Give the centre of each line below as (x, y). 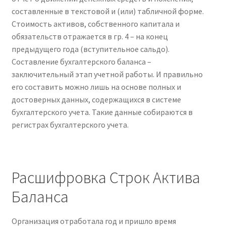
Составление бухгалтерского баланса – (81, 61)
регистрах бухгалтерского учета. (70, 124)
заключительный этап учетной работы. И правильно (107, 74)
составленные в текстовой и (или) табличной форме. (107, 11)
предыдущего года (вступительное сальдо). (90, 49)
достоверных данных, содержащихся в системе (96, 99)
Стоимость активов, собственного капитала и (95, 23)
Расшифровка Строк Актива (106, 178)
